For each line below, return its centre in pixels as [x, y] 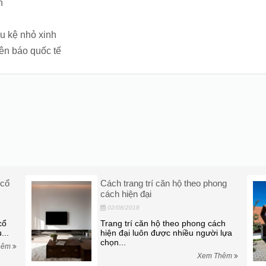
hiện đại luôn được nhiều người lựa [166, 233]
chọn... [113, 242]
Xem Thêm [215, 256]
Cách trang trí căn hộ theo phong [163, 183]
